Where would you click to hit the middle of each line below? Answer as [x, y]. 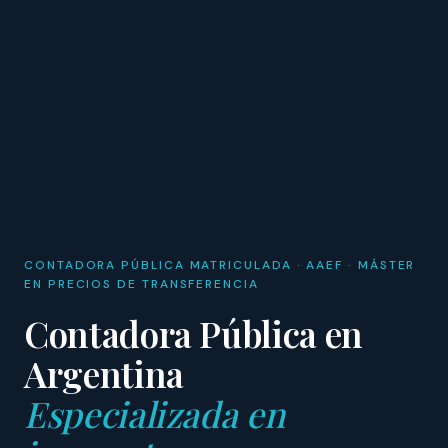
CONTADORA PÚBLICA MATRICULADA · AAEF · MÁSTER [220, 264]
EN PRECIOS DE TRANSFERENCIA [141, 283]
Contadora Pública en [193, 333]
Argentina [104, 373]
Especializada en [154, 413]
